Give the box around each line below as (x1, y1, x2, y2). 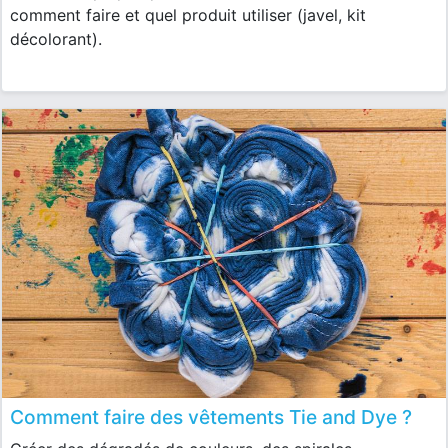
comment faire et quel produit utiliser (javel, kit (10, 5, 366, 26)
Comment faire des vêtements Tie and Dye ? (10, 404, 412, 429)
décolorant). (10, 29, 102, 50)
